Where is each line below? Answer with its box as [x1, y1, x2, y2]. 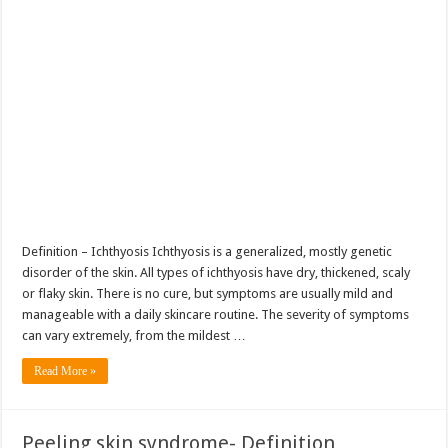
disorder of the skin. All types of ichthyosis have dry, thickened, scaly [22, 265, 411, 281]
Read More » [34, 364, 97, 379]
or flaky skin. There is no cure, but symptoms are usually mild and [22, 286, 394, 302]
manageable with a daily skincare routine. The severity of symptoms [22, 307, 410, 323]
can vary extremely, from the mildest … [22, 328, 247, 344]
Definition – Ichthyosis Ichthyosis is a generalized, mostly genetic [22, 244, 393, 260]
